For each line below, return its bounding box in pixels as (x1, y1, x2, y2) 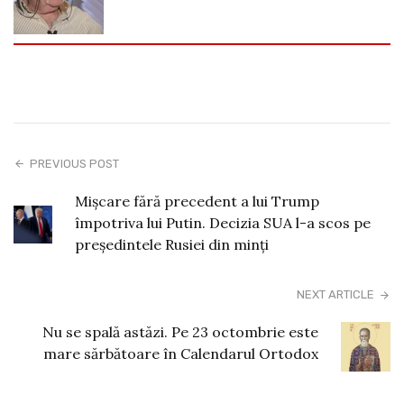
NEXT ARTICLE (296, 287, 374, 301)
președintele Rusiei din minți (74, 234, 269, 253)
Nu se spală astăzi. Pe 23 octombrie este (42, 322, 319, 341)
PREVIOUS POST (30, 156, 120, 170)
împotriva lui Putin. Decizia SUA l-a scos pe (74, 213, 371, 232)
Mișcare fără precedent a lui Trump (74, 191, 319, 210)
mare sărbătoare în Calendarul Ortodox (43, 344, 319, 363)
